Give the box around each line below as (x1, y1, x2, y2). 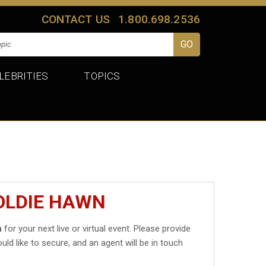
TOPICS (84, 69, 121, 82)
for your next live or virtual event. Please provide (2, 223, 191, 234)
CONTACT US (41, 12, 110, 26)
